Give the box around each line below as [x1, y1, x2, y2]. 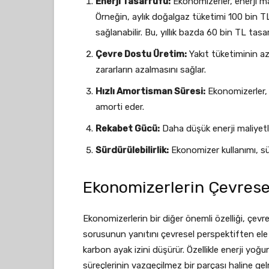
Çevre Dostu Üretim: [95, 49, 187, 59]
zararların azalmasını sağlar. [95, 64, 206, 75]
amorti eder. [95, 101, 144, 112]
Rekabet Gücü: [95, 123, 160, 134]
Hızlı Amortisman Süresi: [95, 86, 205, 97]
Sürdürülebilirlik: [95, 145, 169, 156]
